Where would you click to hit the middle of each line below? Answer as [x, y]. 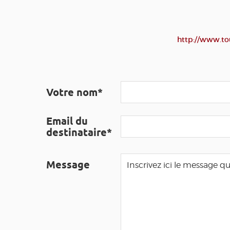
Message [68, 165]
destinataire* [79, 132]
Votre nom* [74, 92]
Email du [67, 121]
